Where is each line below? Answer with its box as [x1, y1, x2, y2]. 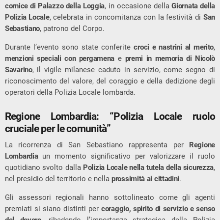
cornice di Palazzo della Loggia [5, 1, 105, 11]
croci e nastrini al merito [134, 43, 214, 52]
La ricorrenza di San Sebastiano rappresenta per [5, 140, 190, 150]
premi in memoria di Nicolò [125, 54, 216, 63]
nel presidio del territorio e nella [5, 174, 111, 184]
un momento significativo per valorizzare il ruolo [38, 152, 215, 161]
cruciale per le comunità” [5, 122, 111, 135]
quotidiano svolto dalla [5, 163, 83, 172]
